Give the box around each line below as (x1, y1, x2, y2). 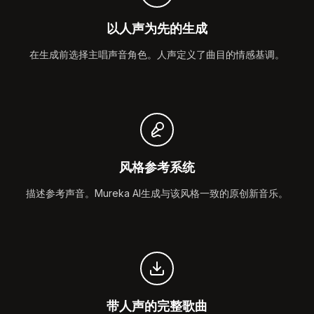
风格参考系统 (119, 160, 195, 175)
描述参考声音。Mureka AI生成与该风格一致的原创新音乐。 (26, 187, 288, 199)
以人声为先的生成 (107, 21, 207, 36)
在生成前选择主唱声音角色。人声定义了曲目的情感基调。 (29, 48, 285, 60)
